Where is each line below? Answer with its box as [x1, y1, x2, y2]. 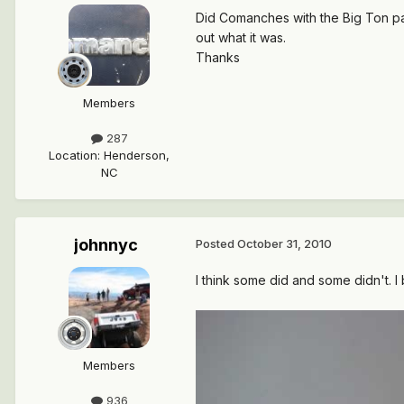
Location [49, 148, 97, 163]
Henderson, [104, 148, 170, 163]
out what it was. [196, 30, 286, 46]
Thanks [196, 50, 240, 66]
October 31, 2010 [237, 236, 332, 252]
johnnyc [73, 235, 138, 255]
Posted [196, 236, 237, 252]
